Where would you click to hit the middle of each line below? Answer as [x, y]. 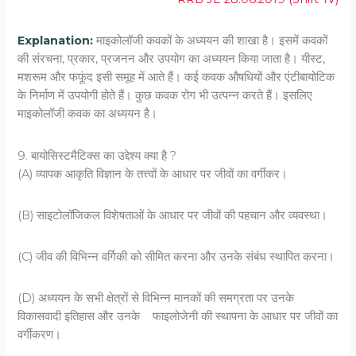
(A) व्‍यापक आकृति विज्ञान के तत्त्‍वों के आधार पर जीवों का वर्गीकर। [153, 174]
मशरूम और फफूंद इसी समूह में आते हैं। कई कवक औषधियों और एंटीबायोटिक [176, 77]
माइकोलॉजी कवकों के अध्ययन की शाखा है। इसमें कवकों [211, 41]
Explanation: [56, 41]
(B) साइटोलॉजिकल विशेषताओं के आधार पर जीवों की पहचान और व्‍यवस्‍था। [173, 215]
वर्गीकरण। [40, 335]
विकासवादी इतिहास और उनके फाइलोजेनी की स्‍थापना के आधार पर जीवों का [178, 317]
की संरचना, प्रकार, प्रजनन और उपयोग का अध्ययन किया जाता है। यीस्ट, [172, 59]
